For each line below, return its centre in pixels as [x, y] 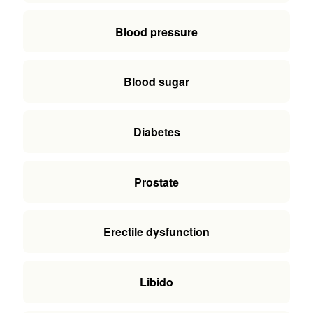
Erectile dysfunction [156, 232]
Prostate [156, 182]
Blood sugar [156, 82]
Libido [156, 282]
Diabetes [156, 132]
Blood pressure [156, 31]
